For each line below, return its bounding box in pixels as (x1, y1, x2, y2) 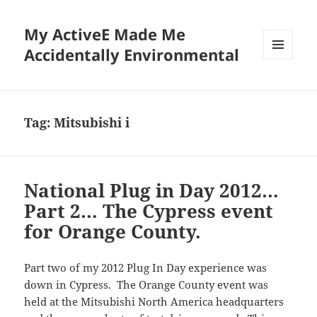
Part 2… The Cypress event (24, 198, 274, 224)
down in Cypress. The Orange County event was (24, 277, 269, 292)
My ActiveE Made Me (24, 23, 186, 45)
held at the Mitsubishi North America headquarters (24, 294, 284, 309)
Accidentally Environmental (24, 44, 240, 66)
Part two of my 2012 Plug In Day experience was (24, 260, 267, 275)
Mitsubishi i (54, 114, 130, 132)
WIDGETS (263, 83, 304, 96)
